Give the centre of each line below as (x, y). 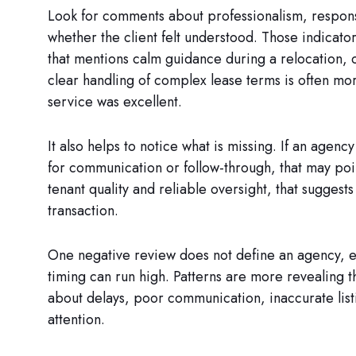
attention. (76, 319)
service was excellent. (115, 102)
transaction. (83, 210)
